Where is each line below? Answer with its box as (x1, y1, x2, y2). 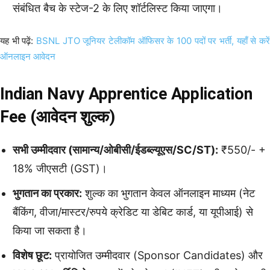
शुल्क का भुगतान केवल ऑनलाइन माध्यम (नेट (82, 186, 255, 199)
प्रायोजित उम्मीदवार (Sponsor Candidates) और (52, 248, 263, 262)
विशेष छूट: (13, 248, 52, 262)
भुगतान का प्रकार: (13, 186, 82, 199)
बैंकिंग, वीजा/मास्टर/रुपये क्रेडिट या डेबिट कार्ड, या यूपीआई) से (13, 205, 253, 218)
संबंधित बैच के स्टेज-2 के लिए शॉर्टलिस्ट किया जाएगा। (13, 1, 222, 14)
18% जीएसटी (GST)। (13, 162, 107, 175)
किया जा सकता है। (13, 224, 87, 237)
